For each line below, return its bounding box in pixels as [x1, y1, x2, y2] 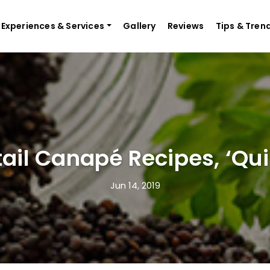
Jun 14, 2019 [110, 179, 160, 192]
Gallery [123, 19, 156, 32]
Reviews [167, 19, 204, 32]
